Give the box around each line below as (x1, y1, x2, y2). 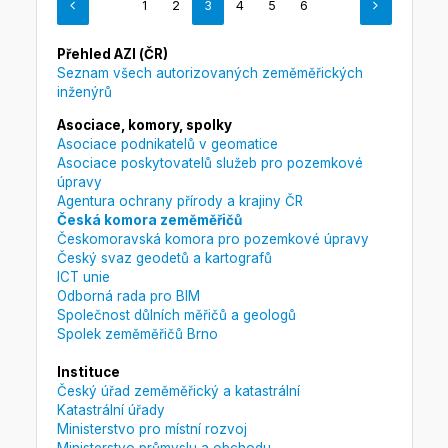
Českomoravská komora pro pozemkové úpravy (56, 230, 369, 247)
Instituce (56, 363, 120, 380)
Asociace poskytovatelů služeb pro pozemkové (56, 154, 363, 171)
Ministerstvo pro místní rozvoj (56, 420, 247, 437)
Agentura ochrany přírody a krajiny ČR (56, 192, 303, 209)
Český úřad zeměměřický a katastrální (56, 382, 300, 399)
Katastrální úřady (56, 401, 165, 418)
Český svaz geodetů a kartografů (56, 249, 272, 266)
